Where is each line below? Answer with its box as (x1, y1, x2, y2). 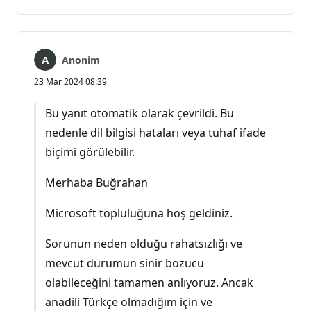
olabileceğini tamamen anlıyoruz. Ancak (44, 275, 253, 291)
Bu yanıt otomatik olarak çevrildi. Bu (44, 106, 234, 121)
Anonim (62, 53, 100, 67)
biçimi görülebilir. (44, 144, 135, 160)
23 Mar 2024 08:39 (34, 76, 107, 88)
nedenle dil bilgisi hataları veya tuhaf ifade (44, 125, 266, 141)
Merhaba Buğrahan (44, 175, 148, 191)
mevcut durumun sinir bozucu (44, 255, 204, 271)
